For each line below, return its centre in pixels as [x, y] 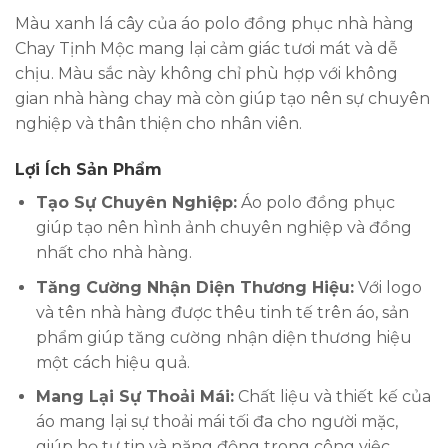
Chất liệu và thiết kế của [332, 397]
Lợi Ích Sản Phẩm [88, 170]
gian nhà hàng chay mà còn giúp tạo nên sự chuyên [222, 99]
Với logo [387, 287]
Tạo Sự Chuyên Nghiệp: [136, 203]
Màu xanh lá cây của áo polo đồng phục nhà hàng [214, 24]
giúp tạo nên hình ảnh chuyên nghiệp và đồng [223, 228]
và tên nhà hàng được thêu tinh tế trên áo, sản [222, 312]
